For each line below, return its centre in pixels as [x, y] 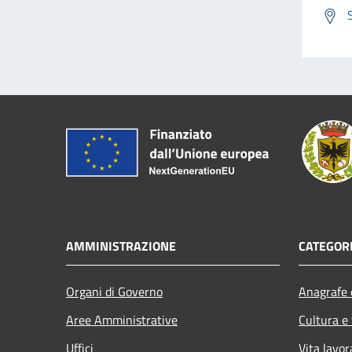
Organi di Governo [114, 291]
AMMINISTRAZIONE [121, 246]
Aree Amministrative [122, 319]
